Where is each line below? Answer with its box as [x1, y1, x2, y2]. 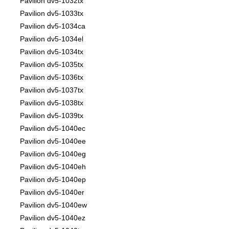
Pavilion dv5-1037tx [20, 86, 83, 95]
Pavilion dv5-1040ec [20, 124, 85, 133]
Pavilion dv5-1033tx [20, 9, 83, 18]
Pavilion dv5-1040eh [20, 163, 86, 171]
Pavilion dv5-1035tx [20, 60, 83, 69]
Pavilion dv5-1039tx [20, 111, 83, 120]
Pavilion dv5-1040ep [20, 175, 86, 184]
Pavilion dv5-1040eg [20, 150, 86, 158]
